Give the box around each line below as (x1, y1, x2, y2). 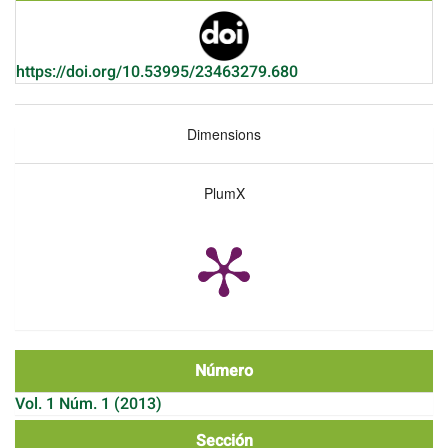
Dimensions (187, 123, 261, 144)
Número (195, 359, 253, 384)
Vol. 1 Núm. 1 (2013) (15, 392, 162, 417)
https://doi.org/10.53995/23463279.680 (16, 59, 298, 84)
